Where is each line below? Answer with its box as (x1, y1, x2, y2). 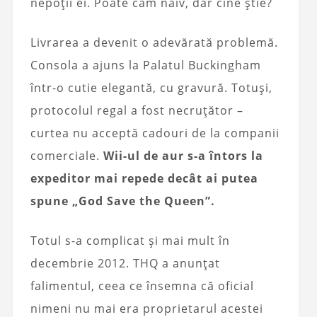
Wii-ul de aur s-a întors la (103, 147, 263, 163)
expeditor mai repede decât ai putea (30, 170, 258, 186)
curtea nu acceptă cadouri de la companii (30, 125, 279, 141)
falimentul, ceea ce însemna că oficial (30, 277, 254, 294)
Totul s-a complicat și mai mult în (30, 232, 230, 248)
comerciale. (30, 147, 103, 163)
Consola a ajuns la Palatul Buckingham (30, 57, 261, 73)
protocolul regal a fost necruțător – (30, 102, 243, 118)
